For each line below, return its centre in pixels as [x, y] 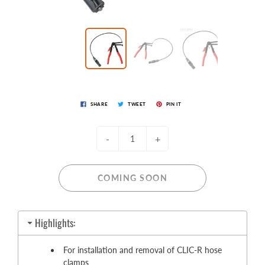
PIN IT [174, 104]
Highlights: [55, 223]
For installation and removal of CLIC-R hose [142, 250]
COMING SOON [132, 177]
